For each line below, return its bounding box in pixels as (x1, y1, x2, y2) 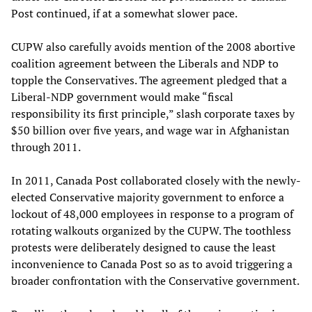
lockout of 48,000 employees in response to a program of (11, 205, 293, 221)
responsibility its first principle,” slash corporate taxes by (11, 105, 295, 121)
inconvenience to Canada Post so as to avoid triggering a (11, 256, 292, 272)
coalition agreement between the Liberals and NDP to (11, 55, 279, 71)
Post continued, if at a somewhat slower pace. (11, 5, 237, 21)
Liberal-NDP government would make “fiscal (11, 88, 233, 104)
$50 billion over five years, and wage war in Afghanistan (11, 122, 290, 138)
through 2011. (11, 139, 81, 155)
